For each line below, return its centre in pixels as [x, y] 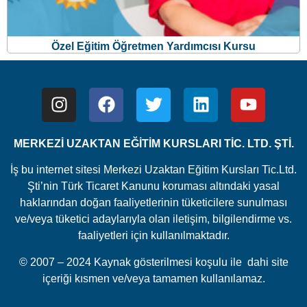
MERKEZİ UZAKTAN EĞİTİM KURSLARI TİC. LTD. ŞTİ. [153, 143]
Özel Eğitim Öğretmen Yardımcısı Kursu [153, 46]
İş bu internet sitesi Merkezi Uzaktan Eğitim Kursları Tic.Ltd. [153, 170]
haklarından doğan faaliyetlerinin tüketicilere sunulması [153, 203]
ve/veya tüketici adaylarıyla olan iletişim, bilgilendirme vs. [153, 219]
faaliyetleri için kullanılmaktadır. [153, 236]
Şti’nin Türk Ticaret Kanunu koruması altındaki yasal [153, 186]
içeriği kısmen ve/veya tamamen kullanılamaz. [153, 278]
